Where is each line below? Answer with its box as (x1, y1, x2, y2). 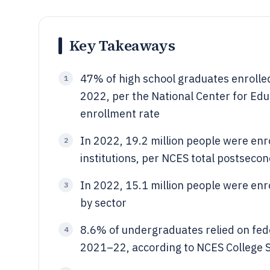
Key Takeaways (69, 36, 175, 55)
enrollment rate (80, 107, 160, 121)
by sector (80, 196, 127, 210)
